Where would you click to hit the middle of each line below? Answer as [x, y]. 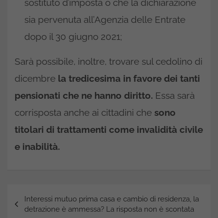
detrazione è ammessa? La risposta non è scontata [109, 209]
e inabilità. [38, 146]
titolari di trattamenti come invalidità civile [109, 129]
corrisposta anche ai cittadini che [84, 112]
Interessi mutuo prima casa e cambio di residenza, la [112, 199]
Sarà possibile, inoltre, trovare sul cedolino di [109, 61]
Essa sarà [174, 95]
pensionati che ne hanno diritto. [84, 95]
